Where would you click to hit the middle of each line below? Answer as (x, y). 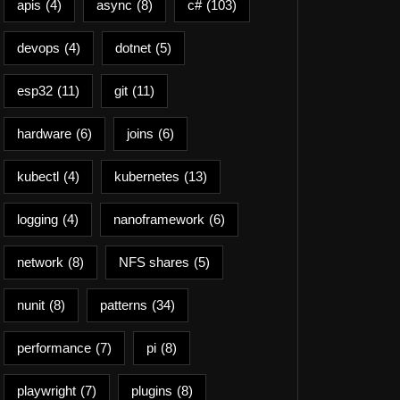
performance (54, 348)
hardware (44, 133)
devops (38, 48)
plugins (152, 391)
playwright (46, 391)
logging (37, 219)
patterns (124, 305)
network (40, 262)
